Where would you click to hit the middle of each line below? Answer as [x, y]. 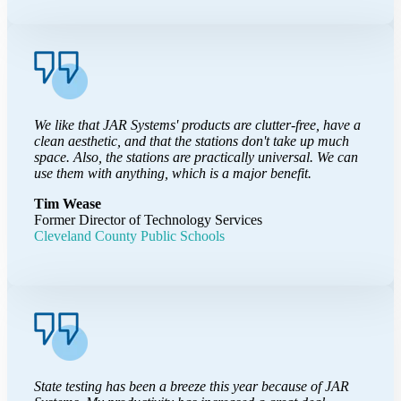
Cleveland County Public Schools [129, 235]
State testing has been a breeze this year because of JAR [192, 386]
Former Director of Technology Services [148, 219]
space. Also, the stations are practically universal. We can [196, 157]
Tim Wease [68, 203]
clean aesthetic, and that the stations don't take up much [192, 141]
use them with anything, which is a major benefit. [173, 173]
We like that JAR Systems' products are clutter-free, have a [197, 124]
